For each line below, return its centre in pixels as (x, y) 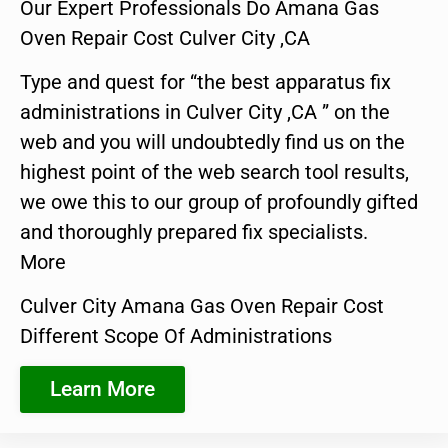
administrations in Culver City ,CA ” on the (205, 111)
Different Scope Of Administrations (176, 336)
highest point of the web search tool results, (214, 171)
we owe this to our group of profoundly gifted (219, 201)
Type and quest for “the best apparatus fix (205, 81)
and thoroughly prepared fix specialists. (194, 231)
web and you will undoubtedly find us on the (212, 141)
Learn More (102, 388)
